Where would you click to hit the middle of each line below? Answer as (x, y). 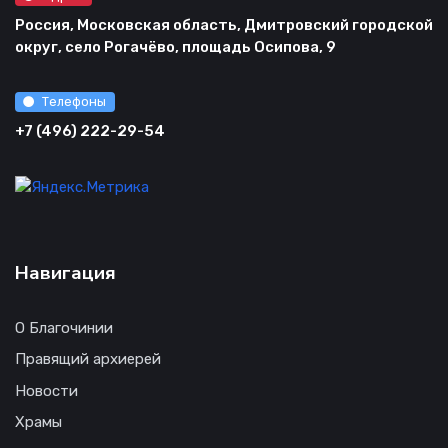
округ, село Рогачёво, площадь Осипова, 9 (175, 47)
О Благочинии (64, 327)
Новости (46, 390)
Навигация (65, 272)
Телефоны (74, 102)
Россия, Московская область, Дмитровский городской (224, 25)
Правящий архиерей (88, 359)
